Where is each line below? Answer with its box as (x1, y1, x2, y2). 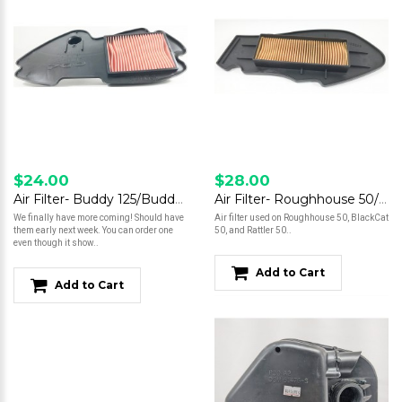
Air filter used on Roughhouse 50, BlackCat (214, 213, 389, 223)
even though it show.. (13, 238, 99, 249)
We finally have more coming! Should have (13, 213, 184, 223)
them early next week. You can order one (13, 225, 173, 236)
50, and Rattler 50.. (214, 225, 292, 236)
